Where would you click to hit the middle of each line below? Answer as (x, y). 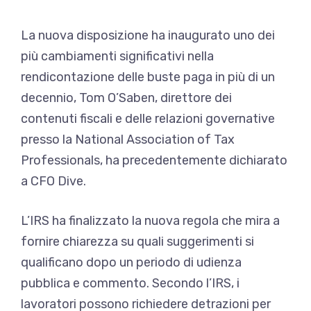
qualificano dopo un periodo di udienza (131, 262)
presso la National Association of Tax (128, 139)
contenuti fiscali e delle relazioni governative (148, 118)
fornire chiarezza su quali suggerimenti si (137, 241)
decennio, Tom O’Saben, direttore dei (126, 98)
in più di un (244, 77)
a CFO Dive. (53, 181)
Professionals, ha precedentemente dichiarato (154, 160)
